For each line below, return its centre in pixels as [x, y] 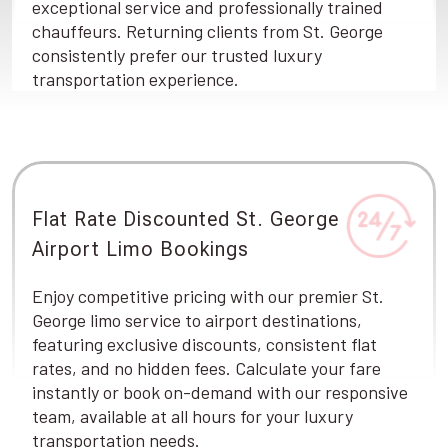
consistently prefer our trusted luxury [177, 55]
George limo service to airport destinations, [197, 320]
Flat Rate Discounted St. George [185, 218]
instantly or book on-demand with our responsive [220, 392]
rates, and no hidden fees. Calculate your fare [206, 368]
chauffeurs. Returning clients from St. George [207, 31]
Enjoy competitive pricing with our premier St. [208, 296]
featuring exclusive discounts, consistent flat [204, 344]
